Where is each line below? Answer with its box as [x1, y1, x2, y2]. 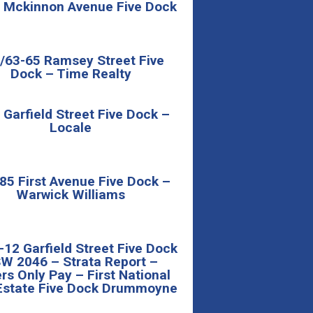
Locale [50, 119, 92, 136]
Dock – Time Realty [10, 65, 131, 82]
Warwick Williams [16, 186, 125, 203]
